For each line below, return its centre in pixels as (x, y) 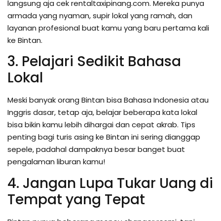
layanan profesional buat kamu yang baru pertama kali (108, 28)
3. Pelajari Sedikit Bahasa (94, 62)
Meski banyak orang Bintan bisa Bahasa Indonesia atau (108, 100)
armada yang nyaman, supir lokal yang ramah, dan (100, 15)
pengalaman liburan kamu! (56, 162)
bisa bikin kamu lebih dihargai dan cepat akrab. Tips (101, 125)
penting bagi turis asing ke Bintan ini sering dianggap (104, 137)
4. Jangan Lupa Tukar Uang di (110, 183)
